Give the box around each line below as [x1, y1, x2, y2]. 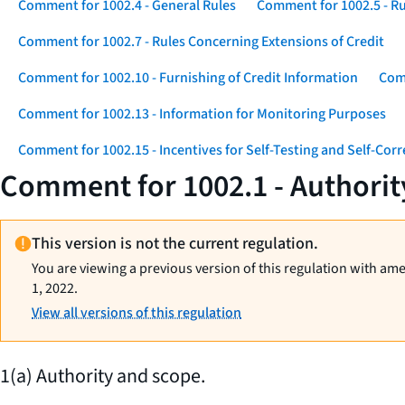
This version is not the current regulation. [32, 232, 319, 255]
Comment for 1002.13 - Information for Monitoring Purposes [18, 104, 386, 124]
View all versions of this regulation [32, 303, 242, 323]
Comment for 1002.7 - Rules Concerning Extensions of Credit [18, 32, 384, 52]
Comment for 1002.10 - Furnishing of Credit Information [18, 68, 358, 88]
